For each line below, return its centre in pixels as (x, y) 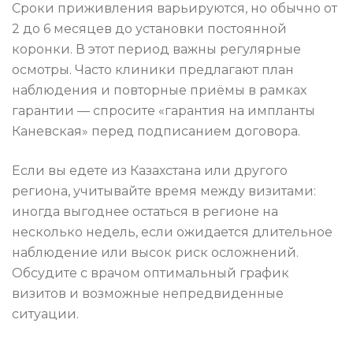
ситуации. (45, 314)
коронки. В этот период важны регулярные (156, 50)
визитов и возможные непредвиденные (148, 294)
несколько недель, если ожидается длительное (172, 232)
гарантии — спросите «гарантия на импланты (163, 111)
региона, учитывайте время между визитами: (164, 191)
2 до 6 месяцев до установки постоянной (149, 29)
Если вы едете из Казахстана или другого (150, 171)
